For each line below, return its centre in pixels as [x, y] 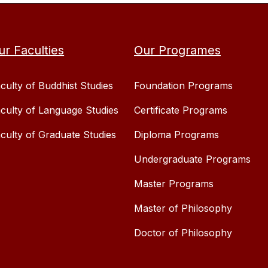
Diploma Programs [176, 135]
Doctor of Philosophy [183, 233]
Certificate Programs [181, 110]
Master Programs [174, 184]
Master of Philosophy [183, 208]
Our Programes [177, 51]
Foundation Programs [183, 86]
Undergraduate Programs [192, 159]
